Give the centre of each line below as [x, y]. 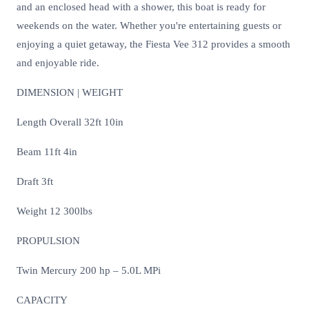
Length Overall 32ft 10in [70, 122]
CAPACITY [42, 300]
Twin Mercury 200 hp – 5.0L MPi [89, 271]
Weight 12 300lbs [54, 211]
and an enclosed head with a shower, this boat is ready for [141, 7]
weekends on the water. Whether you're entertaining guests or [149, 26]
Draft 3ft [35, 182]
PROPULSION [48, 241]
